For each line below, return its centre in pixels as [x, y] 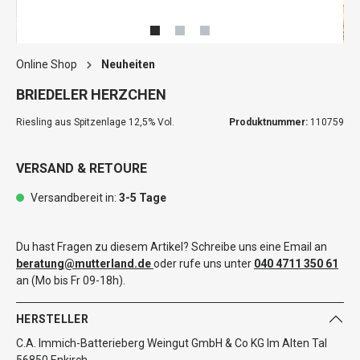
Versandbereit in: [74, 198]
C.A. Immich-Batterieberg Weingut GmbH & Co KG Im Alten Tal [172, 343]
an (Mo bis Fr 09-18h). [71, 280]
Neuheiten [128, 64]
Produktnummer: [270, 122]
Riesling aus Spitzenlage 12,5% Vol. [95, 122]
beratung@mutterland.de [84, 264]
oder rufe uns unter [204, 264]
